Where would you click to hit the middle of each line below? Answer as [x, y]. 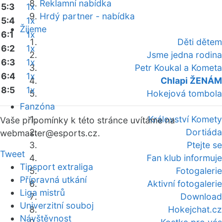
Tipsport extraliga [56, 167]
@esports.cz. [73, 133]
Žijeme [33, 29]
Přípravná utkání [53, 180]
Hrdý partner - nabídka [87, 16]
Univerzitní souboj [57, 205]
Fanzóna [37, 106]
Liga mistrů [42, 193]
